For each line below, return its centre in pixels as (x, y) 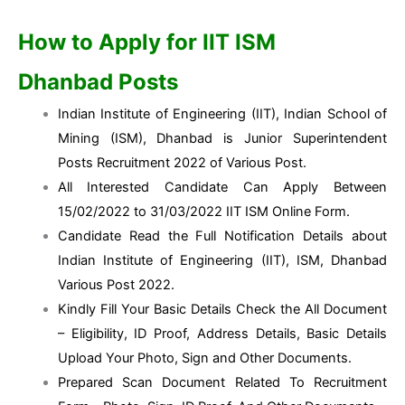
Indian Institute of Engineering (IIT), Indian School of (222, 114)
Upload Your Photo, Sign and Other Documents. (204, 358)
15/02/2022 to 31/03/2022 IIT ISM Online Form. (203, 212)
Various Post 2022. (116, 285)
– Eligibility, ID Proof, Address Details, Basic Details (222, 334)
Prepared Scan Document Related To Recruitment (222, 383)
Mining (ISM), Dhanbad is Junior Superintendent (222, 139)
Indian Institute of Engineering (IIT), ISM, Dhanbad (222, 261)
